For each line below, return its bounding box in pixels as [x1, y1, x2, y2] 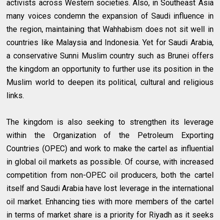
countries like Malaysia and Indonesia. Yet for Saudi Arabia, [6, 38, 214, 48]
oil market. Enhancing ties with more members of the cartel [6, 197, 214, 207]
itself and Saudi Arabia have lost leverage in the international [6, 184, 214, 193]
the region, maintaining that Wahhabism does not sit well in [6, 25, 214, 34]
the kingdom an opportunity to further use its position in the [6, 64, 214, 74]
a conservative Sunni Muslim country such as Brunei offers [6, 51, 214, 61]
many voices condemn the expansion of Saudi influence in [6, 11, 214, 21]
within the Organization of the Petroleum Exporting [6, 131, 214, 140]
